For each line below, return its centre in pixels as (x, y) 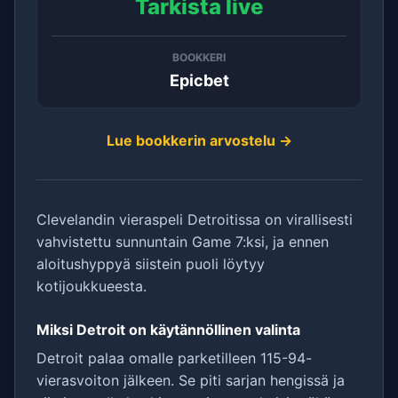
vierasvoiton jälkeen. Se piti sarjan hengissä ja (191, 380)
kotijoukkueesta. (92, 286)
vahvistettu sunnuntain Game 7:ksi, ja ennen (183, 242)
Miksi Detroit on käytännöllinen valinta (168, 330)
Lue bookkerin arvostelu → (199, 140)
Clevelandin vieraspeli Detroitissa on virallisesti (195, 219)
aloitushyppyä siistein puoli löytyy (151, 264)
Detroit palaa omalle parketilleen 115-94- (174, 358)
